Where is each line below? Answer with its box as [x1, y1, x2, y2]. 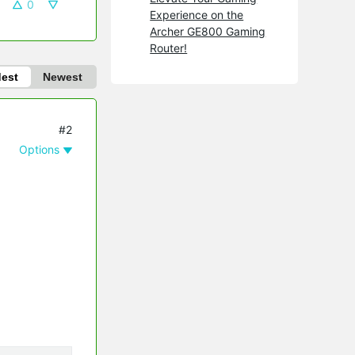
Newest [43, 70, 83, 83]
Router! [150, 40, 188, 55]
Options [19, 142, 60, 156]
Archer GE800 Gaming [150, 24, 266, 38]
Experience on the [150, 7, 244, 21]
